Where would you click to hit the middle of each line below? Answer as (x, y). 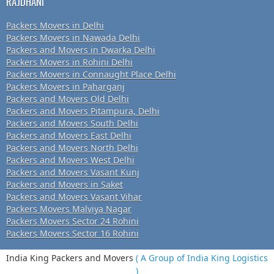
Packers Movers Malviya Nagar (69, 209)
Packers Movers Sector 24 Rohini (72, 221)
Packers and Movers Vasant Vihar (74, 197)
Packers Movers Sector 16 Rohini (72, 234)
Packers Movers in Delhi (55, 26)
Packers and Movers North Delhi (72, 148)
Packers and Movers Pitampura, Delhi (83, 111)
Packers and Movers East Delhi (69, 136)
